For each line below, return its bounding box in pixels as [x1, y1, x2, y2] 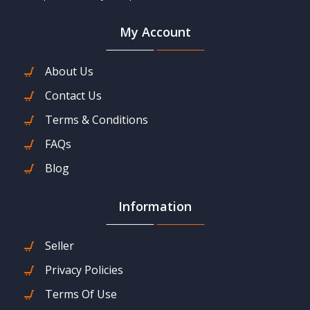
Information [118, 197, 192, 215]
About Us [45, 63, 93, 79]
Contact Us [45, 87, 102, 103]
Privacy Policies [45, 262, 123, 277]
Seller [45, 237, 74, 253]
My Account [119, 23, 191, 40]
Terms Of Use [45, 286, 117, 302]
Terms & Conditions [45, 111, 148, 127]
